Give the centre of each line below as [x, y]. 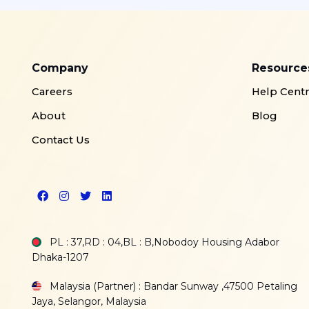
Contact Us [60, 140]
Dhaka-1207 [60, 258]
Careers [52, 92]
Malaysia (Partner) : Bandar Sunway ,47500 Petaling [172, 287]
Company [60, 68]
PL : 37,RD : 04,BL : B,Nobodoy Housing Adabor [163, 242]
